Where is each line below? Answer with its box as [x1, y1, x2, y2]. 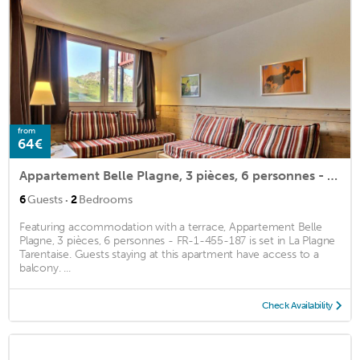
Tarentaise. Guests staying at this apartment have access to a [19, 247, 319, 262]
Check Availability [261, 300, 333, 312]
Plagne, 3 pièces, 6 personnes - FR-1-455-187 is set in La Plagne [19, 234, 336, 248]
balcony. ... [19, 261, 71, 276]
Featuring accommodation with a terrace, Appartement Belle [19, 220, 322, 235]
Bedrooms [79, 193, 133, 207]
